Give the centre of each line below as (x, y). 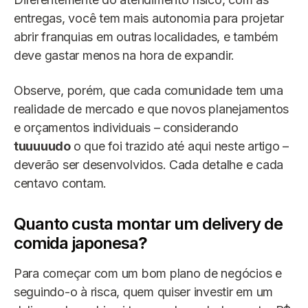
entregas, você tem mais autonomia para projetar (149, 18)
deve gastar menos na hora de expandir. (124, 55)
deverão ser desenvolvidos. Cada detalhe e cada (149, 164)
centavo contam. (60, 183)
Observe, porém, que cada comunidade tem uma (148, 90)
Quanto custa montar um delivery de (148, 223)
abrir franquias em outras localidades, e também (146, 36)
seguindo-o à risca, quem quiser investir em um (144, 291)
